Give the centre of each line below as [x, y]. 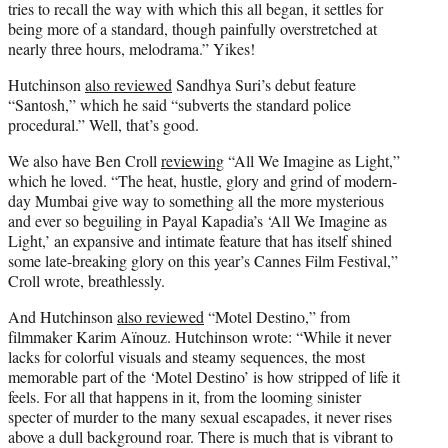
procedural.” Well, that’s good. [103, 124]
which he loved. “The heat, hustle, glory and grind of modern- [202, 180]
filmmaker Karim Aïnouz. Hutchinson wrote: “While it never [199, 336]
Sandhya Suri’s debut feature [264, 84]
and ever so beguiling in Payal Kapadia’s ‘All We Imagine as [197, 220]
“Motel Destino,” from [277, 316]
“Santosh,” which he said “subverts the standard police [179, 104]
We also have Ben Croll [84, 160]
